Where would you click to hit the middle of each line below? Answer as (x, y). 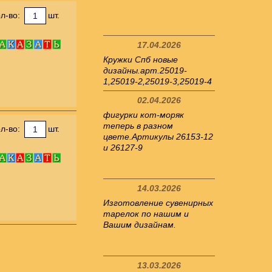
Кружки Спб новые (141, 59)
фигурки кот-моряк (144, 115)
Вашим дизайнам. (140, 225)
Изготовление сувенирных (158, 203)
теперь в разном (138, 126)
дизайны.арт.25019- (145, 70)
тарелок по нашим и (146, 214)
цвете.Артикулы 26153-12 (158, 137)
